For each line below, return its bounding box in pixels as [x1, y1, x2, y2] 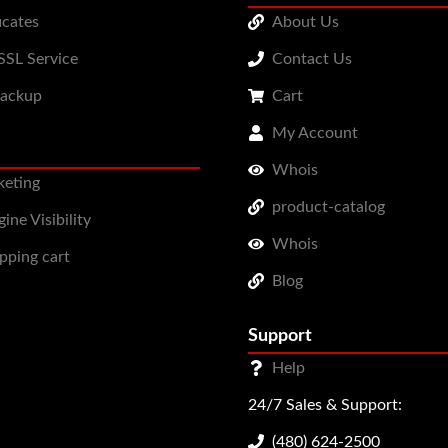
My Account [272, 124, 358, 141]
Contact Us [272, 50, 352, 67]
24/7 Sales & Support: [248, 396, 402, 413]
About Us [272, 13, 339, 30]
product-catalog [272, 198, 385, 215]
